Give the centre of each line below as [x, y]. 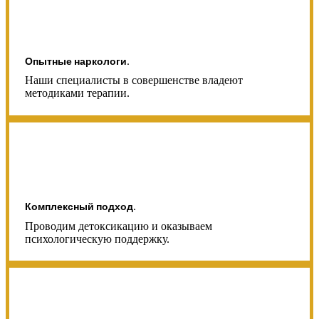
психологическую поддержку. [97, 239]
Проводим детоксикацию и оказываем [118, 226]
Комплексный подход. [80, 207]
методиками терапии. [77, 93]
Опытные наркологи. [77, 62]
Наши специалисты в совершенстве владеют [134, 80]
